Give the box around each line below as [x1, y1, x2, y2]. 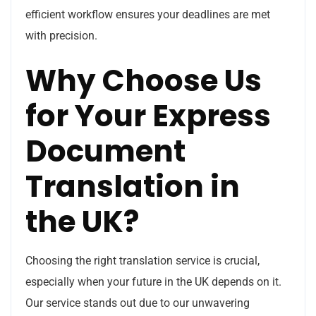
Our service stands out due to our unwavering [25, 296, 250, 310]
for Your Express [25, 95, 271, 137]
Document [25, 130, 186, 172]
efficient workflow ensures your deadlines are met [25, 8, 270, 21]
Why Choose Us [25, 60, 262, 102]
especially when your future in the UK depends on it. [25, 275, 281, 288]
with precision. [25, 29, 97, 42]
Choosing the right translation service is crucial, [25, 254, 260, 267]
